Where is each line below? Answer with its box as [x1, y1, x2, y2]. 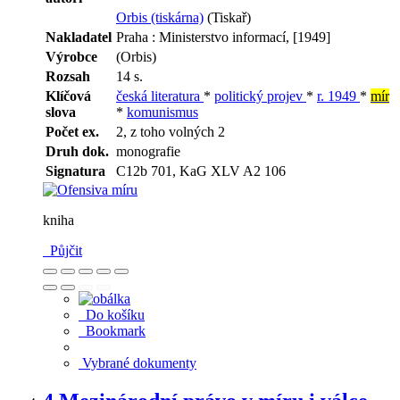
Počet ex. [46, 124, 99, 140]
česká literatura [116, 88, 204, 104]
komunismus [127, 104, 198, 121]
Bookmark [79, 323, 146, 339]
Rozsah [46, 69, 90, 85]
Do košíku [79, 307, 145, 323]
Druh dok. [46, 144, 109, 160]
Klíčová [46, 88, 91, 104]
